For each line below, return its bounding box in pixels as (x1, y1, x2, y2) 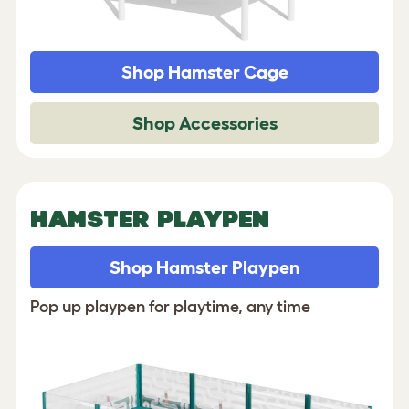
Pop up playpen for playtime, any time (30, 297, 310, 316)
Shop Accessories (131, 112, 278, 133)
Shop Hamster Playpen (109, 257, 300, 278)
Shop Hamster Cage (121, 61, 288, 82)
